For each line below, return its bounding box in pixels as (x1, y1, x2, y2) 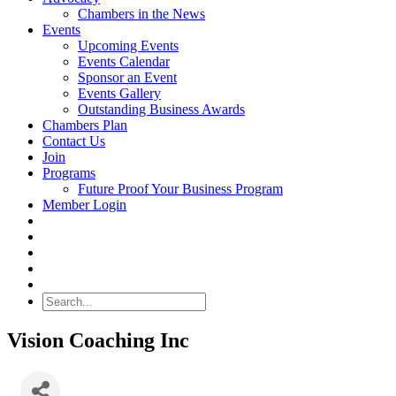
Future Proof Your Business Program (78, 181, 283, 196)
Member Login (42, 197, 126, 212)
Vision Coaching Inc (7, 328, 189, 352)
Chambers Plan (42, 118, 127, 133)
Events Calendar (78, 54, 170, 69)
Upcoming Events (78, 38, 179, 53)
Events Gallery (78, 86, 161, 101)
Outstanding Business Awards (78, 102, 245, 117)
